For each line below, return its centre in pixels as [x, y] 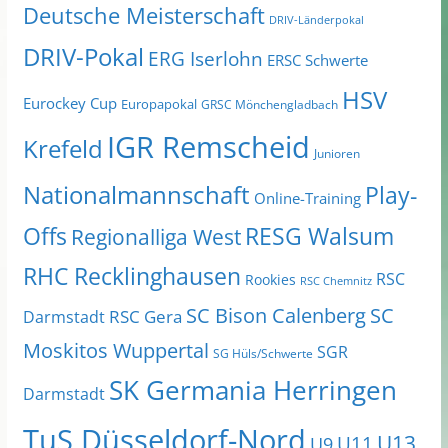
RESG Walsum [319, 236]
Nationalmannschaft [136, 195]
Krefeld [62, 149]
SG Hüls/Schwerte [262, 354]
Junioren [336, 154]
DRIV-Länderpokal [316, 20]
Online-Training [307, 198]
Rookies [270, 280]
